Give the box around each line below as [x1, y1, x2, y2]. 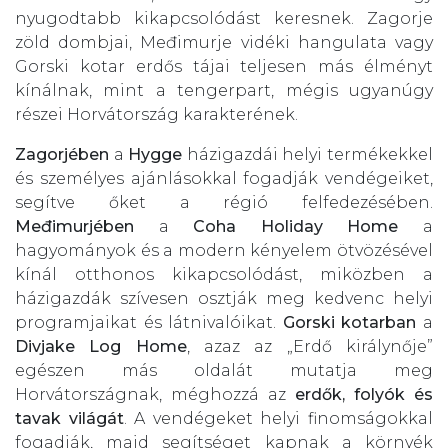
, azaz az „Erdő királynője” [186, 337, 434, 357]
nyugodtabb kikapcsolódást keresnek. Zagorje [15, 9, 433, 29]
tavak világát [15, 409, 124, 429]
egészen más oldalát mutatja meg [15, 361, 433, 381]
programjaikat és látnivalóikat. [15, 313, 283, 333]
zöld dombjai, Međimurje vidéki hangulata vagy [15, 33, 433, 53]
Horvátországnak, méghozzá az [15, 385, 295, 405]
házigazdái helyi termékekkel [182, 145, 434, 165]
